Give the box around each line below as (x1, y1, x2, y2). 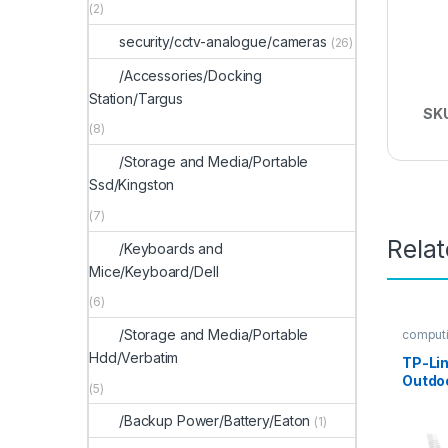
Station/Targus (89, 89, 184, 107)
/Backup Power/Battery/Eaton (119, 412, 311, 430)
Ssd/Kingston (89, 176, 175, 194)
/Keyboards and (119, 239, 224, 257)
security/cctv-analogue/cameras (119, 32, 327, 50)
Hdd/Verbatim (89, 348, 179, 366)
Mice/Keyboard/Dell (89, 262, 219, 280)
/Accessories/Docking (119, 66, 263, 84)
